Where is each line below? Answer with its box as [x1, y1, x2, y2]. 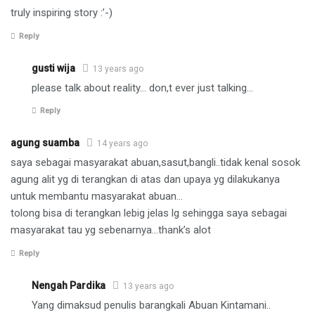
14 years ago [97, 139, 148, 149]
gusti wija [32, 62, 75, 74]
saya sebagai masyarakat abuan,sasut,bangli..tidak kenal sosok [11, 156, 300, 169]
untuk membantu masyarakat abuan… [11, 190, 183, 203]
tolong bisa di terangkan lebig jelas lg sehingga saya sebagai [11, 207, 287, 220]
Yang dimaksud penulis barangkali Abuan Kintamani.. [32, 298, 271, 311]
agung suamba [11, 137, 79, 149]
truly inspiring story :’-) [11, 6, 112, 20]
